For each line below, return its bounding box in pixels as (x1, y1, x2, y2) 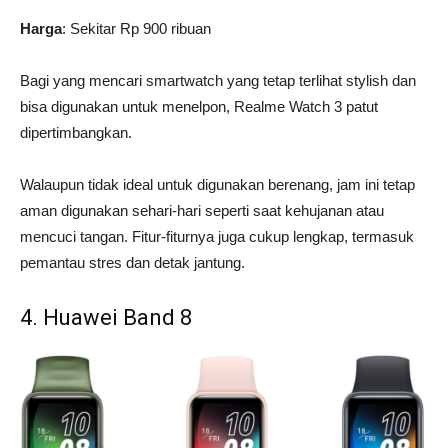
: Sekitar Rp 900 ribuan (62, 20, 215, 38)
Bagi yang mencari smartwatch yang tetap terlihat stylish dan (20, 72, 416, 90)
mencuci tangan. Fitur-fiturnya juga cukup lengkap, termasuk (20, 228, 414, 246)
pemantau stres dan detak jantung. (20, 254, 249, 272)
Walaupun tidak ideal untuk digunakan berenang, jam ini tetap (20, 176, 415, 194)
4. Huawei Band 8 (20, 305, 197, 331)
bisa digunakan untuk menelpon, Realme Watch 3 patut (20, 98, 378, 116)
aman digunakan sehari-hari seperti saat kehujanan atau (20, 202, 384, 220)
